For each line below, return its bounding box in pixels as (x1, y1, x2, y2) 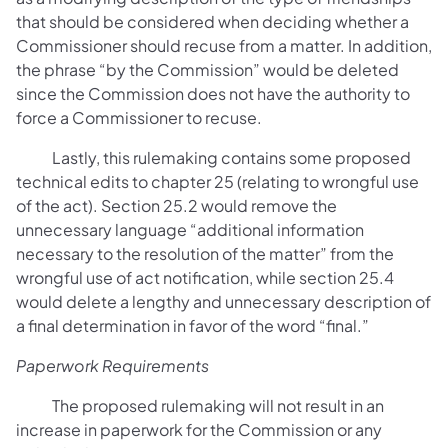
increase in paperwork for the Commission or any (16, 419, 382, 440)
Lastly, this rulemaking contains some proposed (16, 147, 411, 168)
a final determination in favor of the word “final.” (16, 315, 369, 336)
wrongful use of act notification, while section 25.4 (16, 267, 394, 288)
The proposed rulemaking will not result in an (16, 395, 384, 416)
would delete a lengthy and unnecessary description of (16, 291, 431, 312)
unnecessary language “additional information (16, 219, 364, 240)
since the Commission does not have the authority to (16, 83, 410, 104)
